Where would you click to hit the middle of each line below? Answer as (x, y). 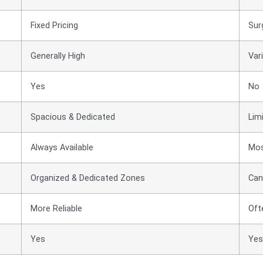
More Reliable (56, 208)
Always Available (62, 147)
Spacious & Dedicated (73, 117)
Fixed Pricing (54, 25)
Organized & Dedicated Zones (88, 178)
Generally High (58, 56)
